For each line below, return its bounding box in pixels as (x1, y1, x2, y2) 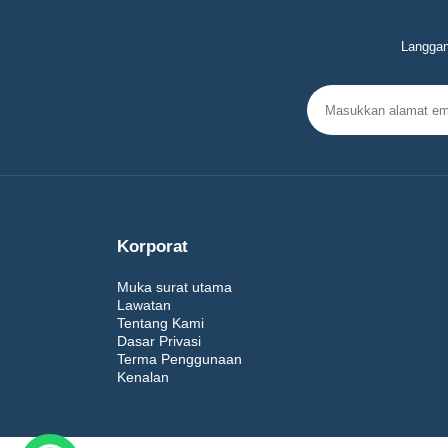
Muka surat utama (117, 279, 232, 295)
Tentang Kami (117, 315, 204, 331)
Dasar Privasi (117, 333, 201, 349)
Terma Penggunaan (117, 351, 242, 367)
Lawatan (117, 297, 171, 313)
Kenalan (117, 369, 169, 385)
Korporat (117, 237, 188, 256)
